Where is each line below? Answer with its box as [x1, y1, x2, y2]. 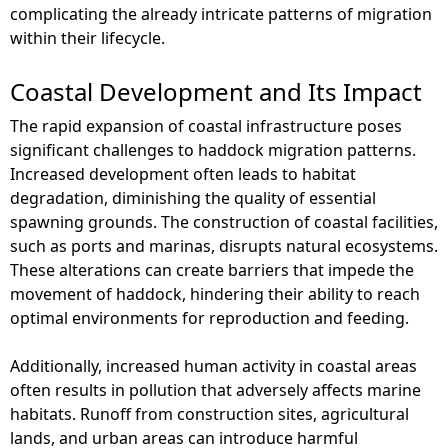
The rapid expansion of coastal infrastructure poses [10, 114, 402, 137]
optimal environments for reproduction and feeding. [10, 306, 409, 329]
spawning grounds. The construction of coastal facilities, [10, 210, 438, 233]
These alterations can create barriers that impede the [10, 258, 414, 281]
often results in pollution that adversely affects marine [10, 378, 421, 401]
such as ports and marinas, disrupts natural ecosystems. [10, 234, 438, 257]
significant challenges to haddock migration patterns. [10, 138, 416, 161]
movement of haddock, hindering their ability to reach [10, 282, 420, 305]
